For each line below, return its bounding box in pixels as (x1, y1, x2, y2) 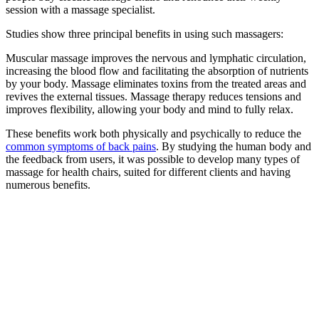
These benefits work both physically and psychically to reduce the (6, 127, 301, 140)
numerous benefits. (6, 178, 90, 191)
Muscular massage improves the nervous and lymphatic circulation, (6, 51, 306, 64)
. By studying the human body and (156, 140, 311, 152)
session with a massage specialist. (6, 3, 155, 16)
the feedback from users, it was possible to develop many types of (6, 152, 300, 165)
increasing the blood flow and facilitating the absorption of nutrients (6, 64, 308, 77)
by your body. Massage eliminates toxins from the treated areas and (6, 77, 306, 90)
